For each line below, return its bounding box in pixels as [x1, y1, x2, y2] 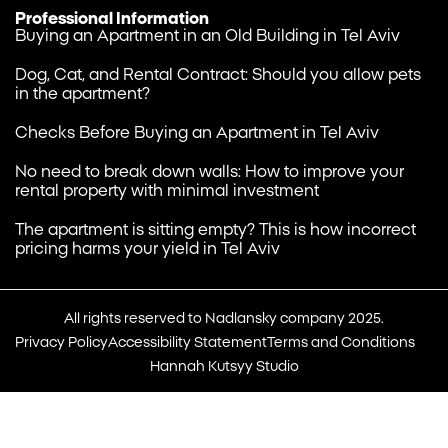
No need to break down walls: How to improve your [15, 164, 404, 180]
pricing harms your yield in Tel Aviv [15, 241, 280, 257]
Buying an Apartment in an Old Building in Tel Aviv [15, 28, 400, 44]
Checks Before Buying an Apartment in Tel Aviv [15, 125, 379, 141]
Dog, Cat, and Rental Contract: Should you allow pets [15, 67, 421, 83]
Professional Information [15, 11, 209, 27]
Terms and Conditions [267, 336, 415, 350]
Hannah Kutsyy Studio [149, 360, 299, 374]
